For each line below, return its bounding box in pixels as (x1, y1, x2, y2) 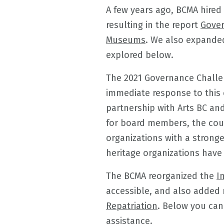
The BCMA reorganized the (106, 170, 216, 181)
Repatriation (106, 200, 157, 211)
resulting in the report (106, 19, 200, 30)
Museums (106, 34, 145, 45)
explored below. (106, 49, 176, 60)
